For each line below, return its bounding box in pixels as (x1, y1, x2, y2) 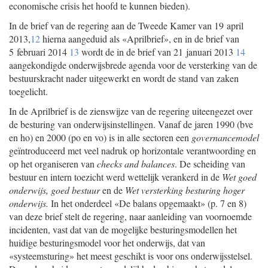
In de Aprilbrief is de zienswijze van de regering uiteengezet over (9, 105, 252, 117)
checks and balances (97, 157, 175, 170)
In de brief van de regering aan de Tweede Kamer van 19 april (9, 19, 243, 32)
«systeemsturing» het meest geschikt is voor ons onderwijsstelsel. (9, 249, 252, 262)
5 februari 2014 (9, 45, 69, 58)
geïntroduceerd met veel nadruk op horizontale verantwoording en (9, 144, 256, 157)
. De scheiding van (175, 157, 245, 170)
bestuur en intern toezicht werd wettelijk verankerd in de (9, 170, 222, 183)
